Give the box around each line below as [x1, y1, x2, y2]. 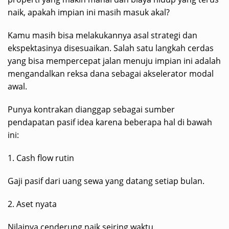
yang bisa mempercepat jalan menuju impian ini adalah [8, 55, 221, 66]
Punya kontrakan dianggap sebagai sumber [8, 103, 175, 115]
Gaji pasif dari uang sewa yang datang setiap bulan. [8, 175, 204, 187]
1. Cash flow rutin [8, 152, 74, 164]
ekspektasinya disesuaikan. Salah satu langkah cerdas [8, 42, 214, 54]
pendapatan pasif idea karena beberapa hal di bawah [8, 116, 212, 128]
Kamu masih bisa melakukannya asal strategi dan [8, 29, 197, 41]
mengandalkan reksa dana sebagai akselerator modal [8, 67, 214, 79]
